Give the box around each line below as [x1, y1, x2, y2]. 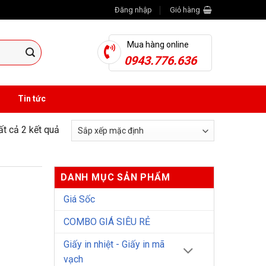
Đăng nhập [114, 5, 152, 14]
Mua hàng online [127, 39, 189, 49]
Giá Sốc [64, 194, 95, 205]
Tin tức [17, 93, 46, 103]
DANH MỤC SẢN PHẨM [61, 172, 170, 183]
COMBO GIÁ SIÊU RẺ [64, 216, 150, 227]
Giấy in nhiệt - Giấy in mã [64, 239, 164, 250]
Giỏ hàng [170, 5, 200, 14]
